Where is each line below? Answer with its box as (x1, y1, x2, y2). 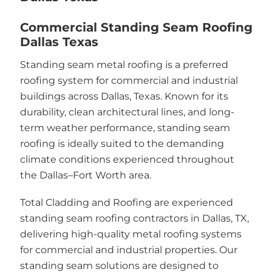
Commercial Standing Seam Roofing (19, 19, 253, 35)
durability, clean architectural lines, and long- (19, 106, 234, 118)
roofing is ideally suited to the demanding (19, 137, 224, 149)
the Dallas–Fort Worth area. (19, 169, 151, 181)
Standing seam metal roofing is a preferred (19, 58, 228, 70)
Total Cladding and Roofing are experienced (19, 197, 233, 208)
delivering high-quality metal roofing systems (19, 228, 242, 240)
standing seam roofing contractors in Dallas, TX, (19, 212, 249, 224)
